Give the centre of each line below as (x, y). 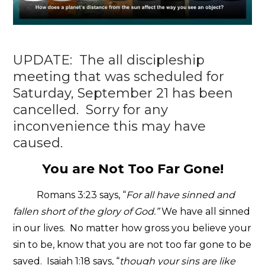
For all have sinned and (181, 195)
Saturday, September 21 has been (123, 93)
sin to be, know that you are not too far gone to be (132, 244)
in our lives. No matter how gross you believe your (132, 228)
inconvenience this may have (110, 126)
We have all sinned (205, 211)
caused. (38, 143)
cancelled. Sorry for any (91, 109)
